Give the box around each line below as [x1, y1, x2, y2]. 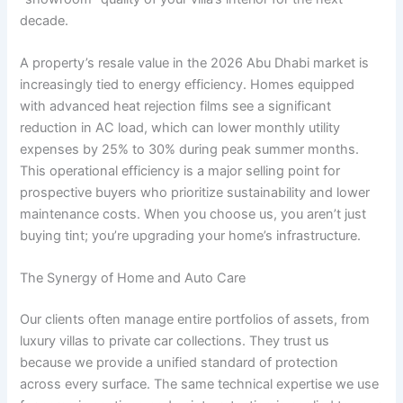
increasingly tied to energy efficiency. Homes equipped [20, 76, 355, 93]
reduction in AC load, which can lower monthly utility [20, 119, 341, 136]
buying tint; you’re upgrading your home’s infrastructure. [20, 227, 362, 244]
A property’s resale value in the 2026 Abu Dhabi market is [20, 54, 370, 71]
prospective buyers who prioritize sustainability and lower [20, 184, 371, 201]
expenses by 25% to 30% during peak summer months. [20, 140, 360, 157]
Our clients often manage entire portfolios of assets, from [20, 311, 371, 328]
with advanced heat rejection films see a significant [20, 97, 332, 114]
